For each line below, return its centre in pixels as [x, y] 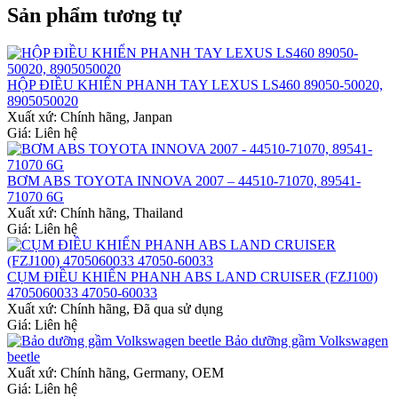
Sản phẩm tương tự [94, 16]
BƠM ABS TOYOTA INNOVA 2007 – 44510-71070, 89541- [184, 181]
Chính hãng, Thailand [122, 213]
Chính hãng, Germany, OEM [142, 373]
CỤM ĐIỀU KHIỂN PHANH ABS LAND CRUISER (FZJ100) [192, 277]
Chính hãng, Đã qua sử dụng [142, 309]
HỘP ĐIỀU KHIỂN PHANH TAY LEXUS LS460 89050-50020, [195, 85]
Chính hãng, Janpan [116, 117]
